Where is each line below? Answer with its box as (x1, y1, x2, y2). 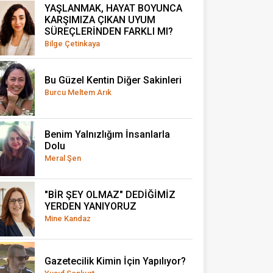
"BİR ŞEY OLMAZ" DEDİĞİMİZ (44, 189, 175, 201)
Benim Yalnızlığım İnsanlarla (44, 129, 170, 141)
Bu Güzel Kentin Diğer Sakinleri (44, 74, 182, 86)
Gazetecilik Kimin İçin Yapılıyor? (44, 255, 186, 267)
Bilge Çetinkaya (44, 38, 100, 48)
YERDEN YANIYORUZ (44, 200, 136, 213)
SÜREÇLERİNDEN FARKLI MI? (44, 25, 173, 37)
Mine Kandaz (44, 214, 91, 224)
